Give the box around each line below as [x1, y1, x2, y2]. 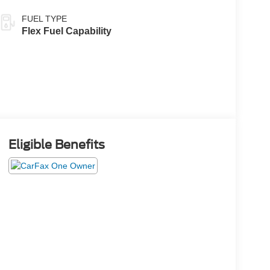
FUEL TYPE [21, 14, 67, 24]
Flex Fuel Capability [21, 26, 111, 37]
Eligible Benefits [8, 137, 105, 152]
